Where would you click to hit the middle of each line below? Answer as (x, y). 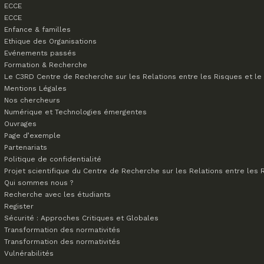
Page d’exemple (32, 136)
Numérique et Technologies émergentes (75, 112)
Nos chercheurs (32, 100)
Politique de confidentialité (53, 159)
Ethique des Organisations (50, 41)
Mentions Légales (35, 88)
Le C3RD (20, 77)
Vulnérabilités (29, 253)
